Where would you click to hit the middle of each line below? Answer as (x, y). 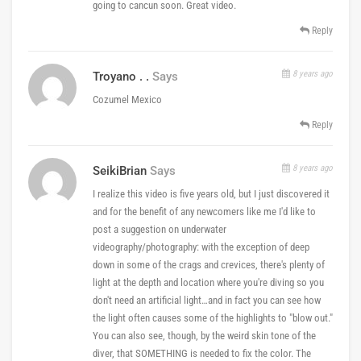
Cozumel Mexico (127, 99)
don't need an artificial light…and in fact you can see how (207, 300)
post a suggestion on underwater (160, 229)
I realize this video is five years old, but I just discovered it (211, 193)
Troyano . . (121, 76)
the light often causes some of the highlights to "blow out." (213, 317)
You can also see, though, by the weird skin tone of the (204, 335)
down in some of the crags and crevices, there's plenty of (209, 264)
